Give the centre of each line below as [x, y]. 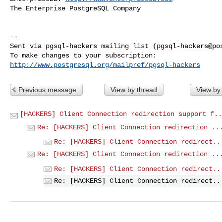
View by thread [134, 89]
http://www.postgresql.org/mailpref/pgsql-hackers [105, 65]
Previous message [47, 89]
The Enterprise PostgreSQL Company [75, 8]
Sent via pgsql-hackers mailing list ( [83, 46]
